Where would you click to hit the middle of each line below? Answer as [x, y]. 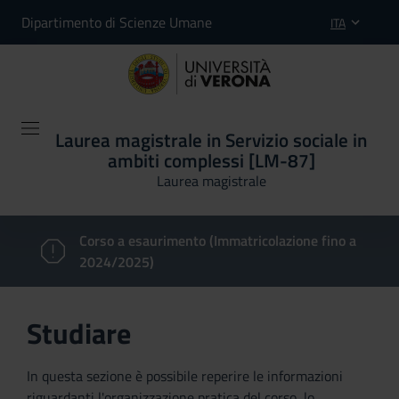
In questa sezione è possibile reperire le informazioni [185, 376]
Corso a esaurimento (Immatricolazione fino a [218, 240]
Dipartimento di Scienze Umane [117, 22]
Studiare [79, 333]
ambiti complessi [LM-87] [211, 160]
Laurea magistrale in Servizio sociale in [211, 140]
